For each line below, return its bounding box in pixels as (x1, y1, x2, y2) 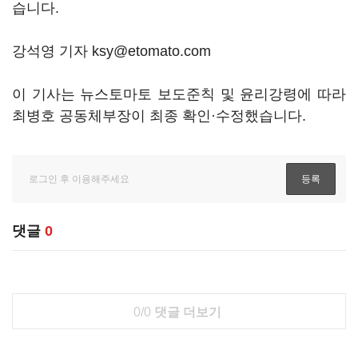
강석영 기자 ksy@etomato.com (12, 43, 211, 59)
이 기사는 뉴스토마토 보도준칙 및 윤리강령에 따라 (12, 86, 346, 102)
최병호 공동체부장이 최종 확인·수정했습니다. (12, 108, 306, 124)
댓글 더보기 (150, 305, 221, 319)
